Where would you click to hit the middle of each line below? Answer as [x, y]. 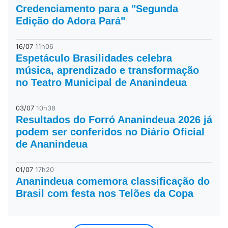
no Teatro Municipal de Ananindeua [101, 82]
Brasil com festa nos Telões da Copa [105, 193]
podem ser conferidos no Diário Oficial [110, 132]
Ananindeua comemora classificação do [113, 181]
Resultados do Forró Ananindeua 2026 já [114, 119]
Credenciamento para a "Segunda [97, 8]
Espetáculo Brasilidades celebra [94, 58]
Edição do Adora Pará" [70, 21]
